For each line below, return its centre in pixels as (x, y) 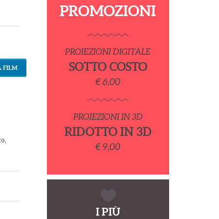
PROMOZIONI (108, 11)
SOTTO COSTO (108, 67)
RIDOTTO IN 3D (108, 132)
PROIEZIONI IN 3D (108, 117)
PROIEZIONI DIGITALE (108, 52)
